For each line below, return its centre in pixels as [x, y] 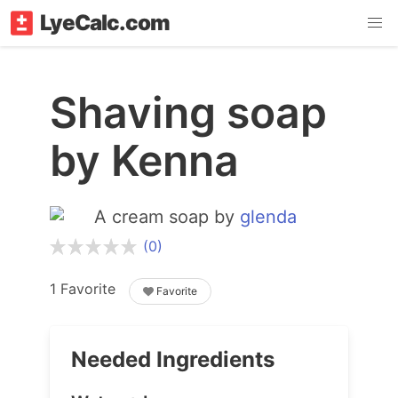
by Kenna [144, 160]
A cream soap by [167, 217]
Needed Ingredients [173, 359]
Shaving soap [188, 112]
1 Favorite [89, 289]
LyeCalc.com [105, 23]
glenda [268, 217]
